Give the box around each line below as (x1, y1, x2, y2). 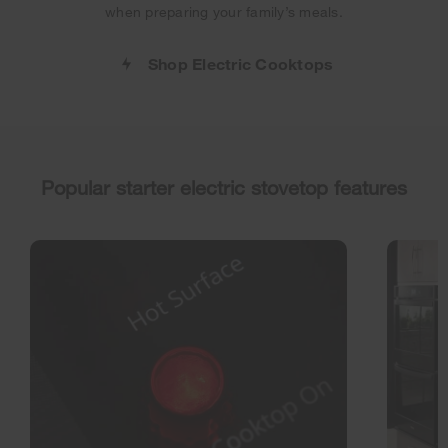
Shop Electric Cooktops (147, 54, 334, 74)
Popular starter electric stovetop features (41, 176, 407, 200)
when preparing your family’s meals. (105, 3, 343, 21)
